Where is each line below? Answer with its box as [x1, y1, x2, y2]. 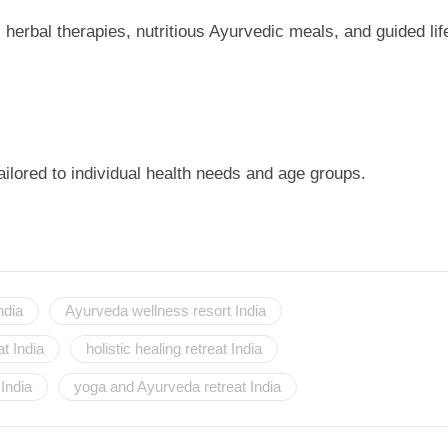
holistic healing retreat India [86, 340, 262, 357]
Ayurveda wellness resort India [65, 302, 266, 319]
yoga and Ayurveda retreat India [74, 378, 281, 395]
